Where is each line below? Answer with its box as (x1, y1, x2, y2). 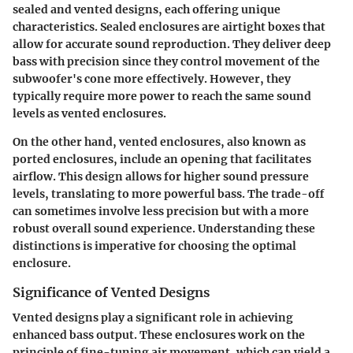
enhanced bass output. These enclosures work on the (13, 328, 305, 343)
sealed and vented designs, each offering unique (13, 2, 281, 17)
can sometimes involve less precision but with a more (13, 203, 309, 218)
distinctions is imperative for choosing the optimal (13, 238, 296, 253)
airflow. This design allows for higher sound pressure (13, 169, 309, 184)
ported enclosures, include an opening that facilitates (13, 151, 311, 166)
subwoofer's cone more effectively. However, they (13, 71, 291, 86)
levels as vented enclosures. (13, 106, 166, 121)
